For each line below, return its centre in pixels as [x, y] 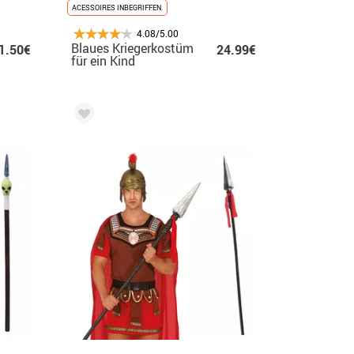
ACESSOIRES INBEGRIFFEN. [117, 7]
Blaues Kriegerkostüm [132, 48]
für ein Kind [103, 60]
